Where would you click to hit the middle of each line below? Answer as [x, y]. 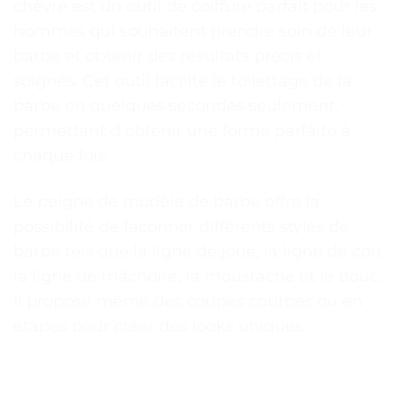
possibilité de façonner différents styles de [181, 226]
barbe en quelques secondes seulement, [176, 106]
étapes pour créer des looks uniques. [160, 326]
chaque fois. [61, 156]
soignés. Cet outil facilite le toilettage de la [183, 81]
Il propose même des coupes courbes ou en [188, 301]
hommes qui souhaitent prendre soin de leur [193, 32]
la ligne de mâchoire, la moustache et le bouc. [198, 276]
